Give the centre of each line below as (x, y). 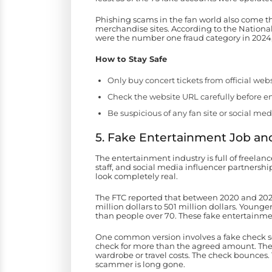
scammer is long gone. (140, 264)
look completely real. (137, 176)
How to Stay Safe (131, 59)
